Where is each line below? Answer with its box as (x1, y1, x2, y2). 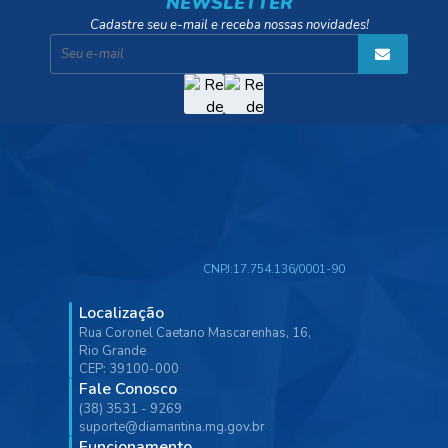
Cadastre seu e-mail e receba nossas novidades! (89, 16, 369, 35)
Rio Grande (79, 342, 146, 361)
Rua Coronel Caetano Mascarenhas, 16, (79, 324, 311, 343)
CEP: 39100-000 (79, 360, 179, 379)
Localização (79, 302, 164, 325)
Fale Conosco (79, 378, 177, 401)
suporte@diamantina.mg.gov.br (79, 418, 265, 437)
